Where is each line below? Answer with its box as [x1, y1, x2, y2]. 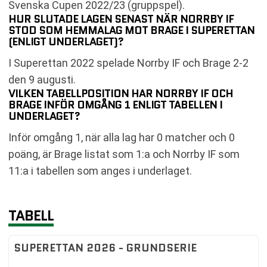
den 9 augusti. [8, 73, 76, 86]
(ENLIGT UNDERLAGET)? [8, 33, 123, 49]
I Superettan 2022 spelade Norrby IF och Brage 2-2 [8, 56, 249, 69]
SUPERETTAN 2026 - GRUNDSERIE [14, 240, 197, 256]
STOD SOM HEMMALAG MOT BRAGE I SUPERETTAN [8, 22, 254, 38]
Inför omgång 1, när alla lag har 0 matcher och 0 [8, 131, 235, 144]
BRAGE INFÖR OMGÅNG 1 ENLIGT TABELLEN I [8, 97, 222, 113]
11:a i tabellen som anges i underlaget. [8, 164, 192, 177]
